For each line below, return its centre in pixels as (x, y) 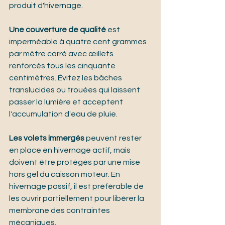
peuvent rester (114, 138)
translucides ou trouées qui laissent (75, 90)
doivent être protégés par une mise (75, 162)
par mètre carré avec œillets (62, 54)
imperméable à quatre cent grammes (79, 42)
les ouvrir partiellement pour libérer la (77, 199)
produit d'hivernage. (46, 6)
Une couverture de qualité (58, 30)
